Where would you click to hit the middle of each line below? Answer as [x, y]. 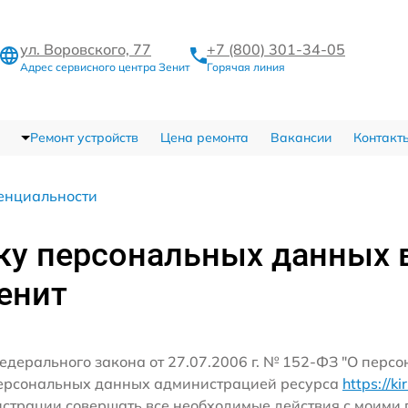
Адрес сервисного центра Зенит [105, 66]
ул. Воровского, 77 [86, 49]
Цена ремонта [204, 138]
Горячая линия [246, 66]
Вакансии [301, 138]
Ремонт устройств [84, 138]
